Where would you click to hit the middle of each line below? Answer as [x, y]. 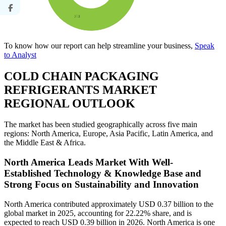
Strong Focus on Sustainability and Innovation [101, 185]
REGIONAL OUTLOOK [70, 103]
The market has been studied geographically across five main [101, 125]
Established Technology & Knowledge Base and [103, 174]
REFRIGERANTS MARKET [80, 90]
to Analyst [20, 54]
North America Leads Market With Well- [89, 162]
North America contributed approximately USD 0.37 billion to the [109, 204]
